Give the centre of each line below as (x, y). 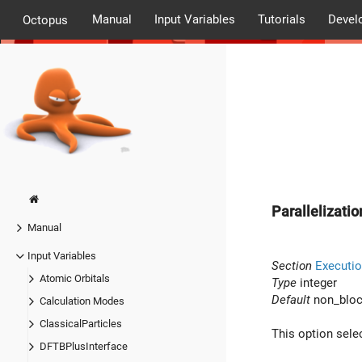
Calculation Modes (82, 301)
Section (292, 265)
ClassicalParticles (81, 324)
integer (317, 282)
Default (291, 299)
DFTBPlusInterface (84, 347)
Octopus (45, 20)
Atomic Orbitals (75, 279)
